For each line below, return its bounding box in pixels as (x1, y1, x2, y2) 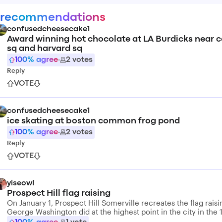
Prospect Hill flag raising (7, 190, 111, 197)
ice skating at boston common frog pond (7, 117, 180, 125)
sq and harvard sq (7, 45, 82, 53)
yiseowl (7, 180, 34, 187)
